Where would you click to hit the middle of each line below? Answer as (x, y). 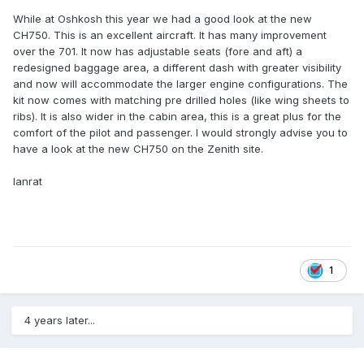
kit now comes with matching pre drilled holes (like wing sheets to (181, 100)
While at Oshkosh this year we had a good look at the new (162, 19)
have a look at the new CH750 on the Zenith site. (138, 149)
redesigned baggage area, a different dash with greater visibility (177, 68)
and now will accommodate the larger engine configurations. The (180, 84)
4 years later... (60, 321)
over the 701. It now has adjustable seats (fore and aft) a (158, 52)
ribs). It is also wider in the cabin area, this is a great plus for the (177, 117)
